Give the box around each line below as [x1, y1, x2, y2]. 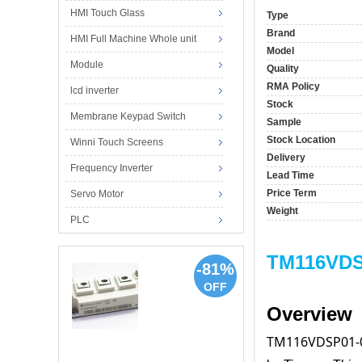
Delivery [267, 152, 305, 164]
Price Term [267, 187, 317, 200]
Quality [267, 63, 299, 75]
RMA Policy [267, 81, 320, 93]
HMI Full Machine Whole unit [69, 33, 196, 45]
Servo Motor [69, 188, 124, 200]
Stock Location [267, 134, 335, 146]
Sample [267, 116, 301, 128]
